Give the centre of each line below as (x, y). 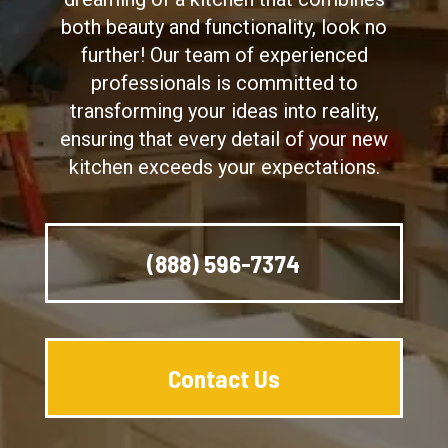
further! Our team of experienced (224, 55)
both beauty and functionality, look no (224, 27)
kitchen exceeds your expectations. (224, 167)
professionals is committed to (224, 83)
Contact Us (224, 377)
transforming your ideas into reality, (224, 111)
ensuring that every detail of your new (224, 139)
